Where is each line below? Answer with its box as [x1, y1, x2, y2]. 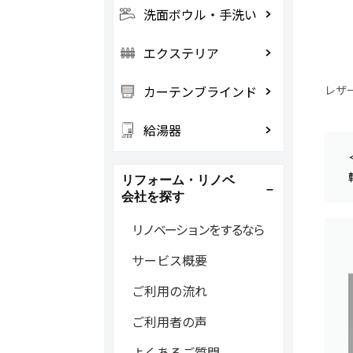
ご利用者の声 [131, 312, 207, 331]
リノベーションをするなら [131, 220, 264, 239]
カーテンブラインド [143, 82, 257, 101]
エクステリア [143, 43, 219, 62]
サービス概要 [131, 251, 207, 269]
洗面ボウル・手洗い [143, 5, 257, 24]
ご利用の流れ [131, 281, 207, 300]
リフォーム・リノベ [121, 173, 235, 187]
